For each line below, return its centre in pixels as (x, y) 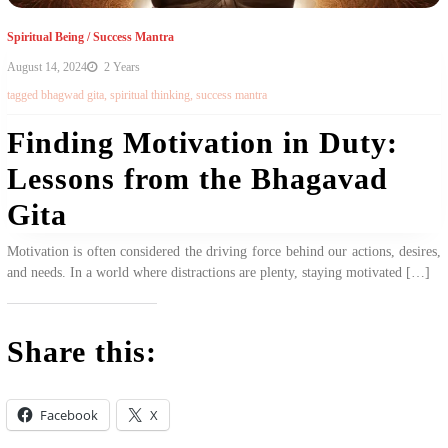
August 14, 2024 (46, 66)
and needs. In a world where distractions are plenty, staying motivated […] (218, 272)
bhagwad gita (72, 94)
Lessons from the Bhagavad (197, 178)
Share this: (81, 351)
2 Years (120, 66)
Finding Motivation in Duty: (202, 142)
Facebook (68, 414)
